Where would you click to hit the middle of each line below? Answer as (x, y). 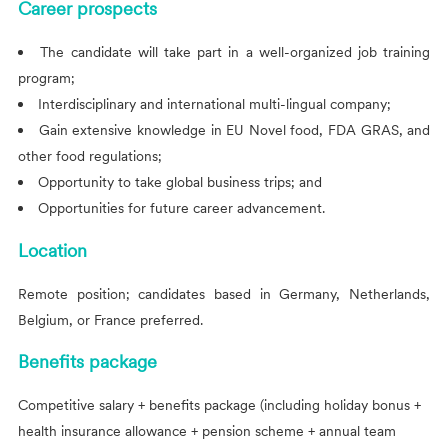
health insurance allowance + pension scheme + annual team (206, 430)
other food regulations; (89, 156)
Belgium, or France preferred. (110, 319)
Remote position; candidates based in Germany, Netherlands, (224, 293)
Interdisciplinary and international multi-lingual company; (215, 104)
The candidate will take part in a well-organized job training (235, 52)
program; (46, 78)
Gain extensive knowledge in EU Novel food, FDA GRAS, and (234, 130)
